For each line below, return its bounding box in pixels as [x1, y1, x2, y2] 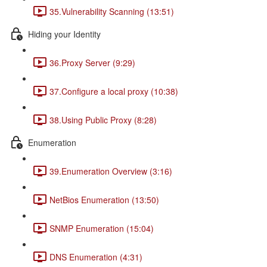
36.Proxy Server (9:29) [49, 56, 135, 69]
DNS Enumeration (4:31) [49, 250, 142, 263]
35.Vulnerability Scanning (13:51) [49, 5, 174, 17]
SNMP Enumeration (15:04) [49, 222, 154, 234]
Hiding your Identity [28, 27, 101, 40]
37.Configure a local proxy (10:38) [49, 85, 178, 97]
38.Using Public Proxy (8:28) [49, 113, 157, 126]
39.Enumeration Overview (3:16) [49, 164, 172, 177]
